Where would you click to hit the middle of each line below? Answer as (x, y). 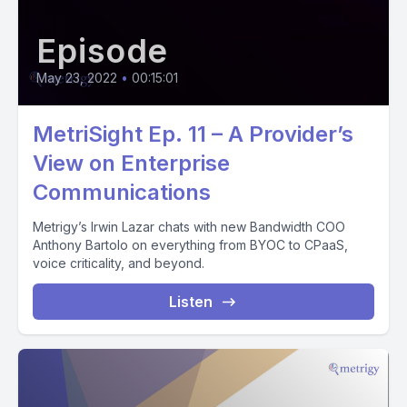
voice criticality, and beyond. (119, 263)
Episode (103, 51)
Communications (122, 192)
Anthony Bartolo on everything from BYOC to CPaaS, (190, 245)
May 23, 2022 (77, 78)
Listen (191, 302)
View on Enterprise (131, 163)
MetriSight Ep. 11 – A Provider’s (193, 134)
